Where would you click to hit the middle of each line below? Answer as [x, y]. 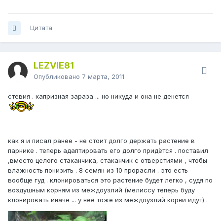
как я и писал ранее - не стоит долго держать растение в [101, 141]
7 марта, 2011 [103, 77]
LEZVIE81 [54, 66]
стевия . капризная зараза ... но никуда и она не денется [98, 96]
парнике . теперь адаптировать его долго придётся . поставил [108, 151]
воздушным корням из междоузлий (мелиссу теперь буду [101, 190]
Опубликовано [58, 77]
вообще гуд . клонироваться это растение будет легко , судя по [110, 180]
